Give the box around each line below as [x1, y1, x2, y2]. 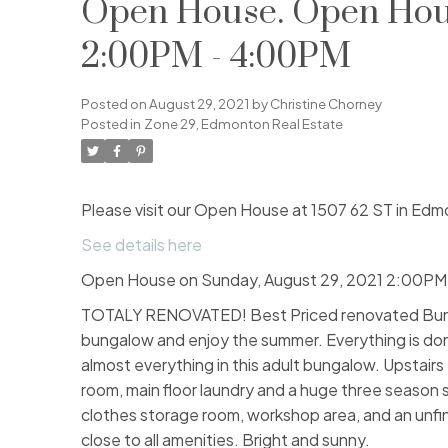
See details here [80, 234, 202, 256]
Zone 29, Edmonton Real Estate [143, 115, 343, 133]
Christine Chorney [269, 95, 382, 113]
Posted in [80, 115, 141, 133]
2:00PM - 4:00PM [80, 35, 351, 80]
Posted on [80, 95, 149, 113]
